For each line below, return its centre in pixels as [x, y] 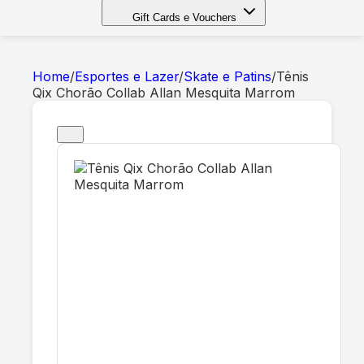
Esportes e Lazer [127, 76]
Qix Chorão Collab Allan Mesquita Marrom [164, 93]
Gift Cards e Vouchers [184, 17]
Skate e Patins [227, 76]
